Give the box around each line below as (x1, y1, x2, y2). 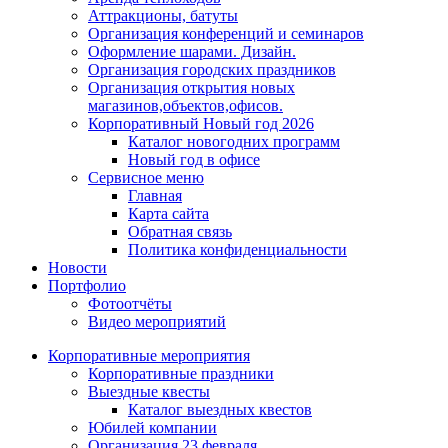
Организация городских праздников (88, 61, 336, 79)
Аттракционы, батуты (88, 7, 238, 25)
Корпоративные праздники (88, 365, 274, 383)
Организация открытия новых (88, 79, 295, 97)
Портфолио (48, 277, 126, 295)
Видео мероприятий (88, 313, 226, 331)
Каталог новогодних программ (128, 133, 340, 151)
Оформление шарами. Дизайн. (88, 43, 296, 61)
